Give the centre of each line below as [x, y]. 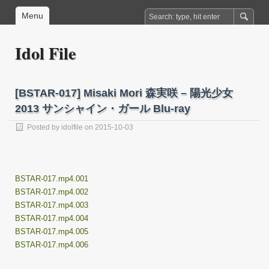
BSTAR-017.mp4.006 [52, 245]
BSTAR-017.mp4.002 [52, 192]
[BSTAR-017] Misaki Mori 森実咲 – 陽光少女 [124, 93]
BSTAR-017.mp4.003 [52, 205]
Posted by [44, 127]
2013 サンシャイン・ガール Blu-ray [103, 109]
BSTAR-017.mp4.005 [52, 231]
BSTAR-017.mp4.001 [52, 179]
